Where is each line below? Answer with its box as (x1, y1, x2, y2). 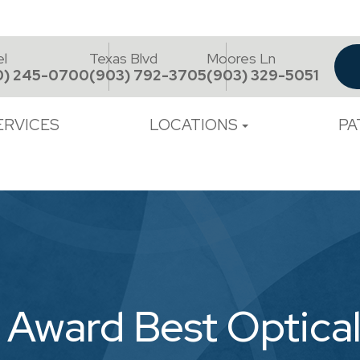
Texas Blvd (88, 49, 157, 67)
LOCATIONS (149, 115, 238, 135)
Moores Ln (206, 49, 276, 67)
